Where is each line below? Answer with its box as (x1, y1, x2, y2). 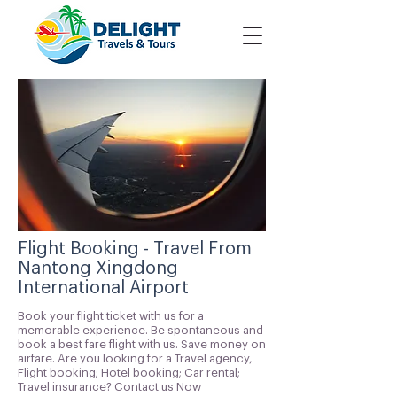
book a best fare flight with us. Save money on (18, 339, 266, 350)
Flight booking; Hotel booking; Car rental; (18, 367, 240, 378)
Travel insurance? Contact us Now (18, 381, 201, 393)
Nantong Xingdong (18, 260, 178, 277)
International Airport (18, 279, 189, 297)
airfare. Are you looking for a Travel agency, (18, 353, 253, 364)
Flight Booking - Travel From (18, 240, 252, 258)
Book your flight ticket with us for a (18, 310, 204, 322)
